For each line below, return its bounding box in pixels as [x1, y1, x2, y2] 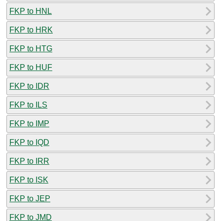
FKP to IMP [9, 119, 49, 128]
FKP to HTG [9, 44, 52, 53]
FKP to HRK [9, 25, 53, 34]
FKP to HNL [9, 6, 52, 15]
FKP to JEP [9, 194, 50, 203]
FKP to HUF [9, 63, 52, 72]
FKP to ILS [9, 100, 47, 109]
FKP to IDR [9, 81, 49, 90]
